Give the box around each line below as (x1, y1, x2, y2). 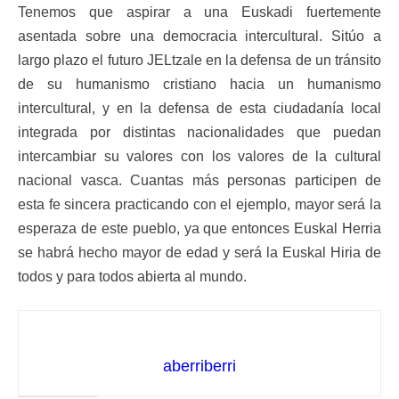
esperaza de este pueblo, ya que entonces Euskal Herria (18, 221, 381, 236)
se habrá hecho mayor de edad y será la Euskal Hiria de (18, 245, 381, 260)
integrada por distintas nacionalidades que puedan (18, 125, 381, 140)
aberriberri (163, 357, 236, 375)
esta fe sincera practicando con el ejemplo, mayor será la (18, 197, 381, 212)
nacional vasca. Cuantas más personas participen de (18, 173, 381, 188)
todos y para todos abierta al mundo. (18, 269, 247, 284)
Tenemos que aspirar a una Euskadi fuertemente (18, 4, 381, 20)
